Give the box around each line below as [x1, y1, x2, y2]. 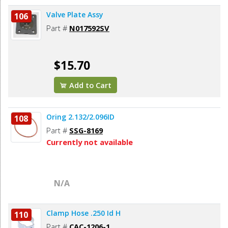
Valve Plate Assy [46, 10, 103, 20]
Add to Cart [67, 80, 112, 91]
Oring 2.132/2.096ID [46, 112, 115, 122]
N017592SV [69, 23, 109, 34]
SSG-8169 [69, 125, 103, 136]
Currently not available [46, 137, 133, 148]
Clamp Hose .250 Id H [46, 208, 121, 218]
